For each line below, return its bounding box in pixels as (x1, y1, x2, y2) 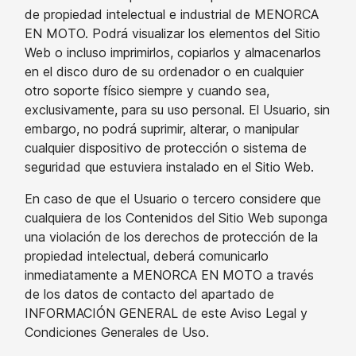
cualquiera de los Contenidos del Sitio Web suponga (25, 210, 327, 226)
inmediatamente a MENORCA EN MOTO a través (25, 267, 314, 283)
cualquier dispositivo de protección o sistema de (25, 140, 307, 156)
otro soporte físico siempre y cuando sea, (25, 83, 269, 99)
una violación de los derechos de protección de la (25, 229, 318, 245)
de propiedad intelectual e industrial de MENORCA (25, 6, 319, 22)
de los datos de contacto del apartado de (25, 286, 274, 302)
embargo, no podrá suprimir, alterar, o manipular (25, 121, 299, 137)
